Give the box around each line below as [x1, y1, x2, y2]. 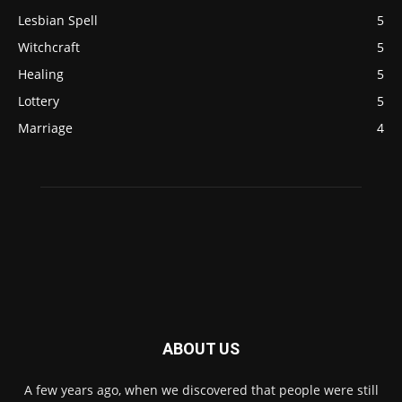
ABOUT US [162, 339, 240, 359]
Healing [18, 66, 64, 83]
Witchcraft [18, 39, 80, 57]
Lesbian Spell [18, 12, 98, 30]
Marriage [18, 119, 73, 137]
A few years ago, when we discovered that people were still [23, 381, 379, 399]
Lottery [18, 92, 59, 110]
